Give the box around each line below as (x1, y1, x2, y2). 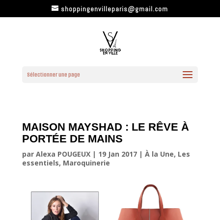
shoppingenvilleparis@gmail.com (61, 4, 168, 13)
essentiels (22, 158, 59, 167)
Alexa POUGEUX (35, 149, 90, 159)
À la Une (144, 149, 174, 159)
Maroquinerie (62, 158, 110, 167)
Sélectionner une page (27, 70, 80, 79)
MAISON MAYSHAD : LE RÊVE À (22, 121, 189, 133)
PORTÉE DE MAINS (22, 133, 123, 145)
